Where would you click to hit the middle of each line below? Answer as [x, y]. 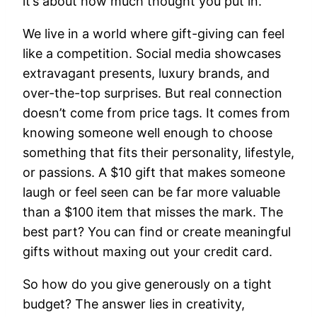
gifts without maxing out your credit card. [148, 252]
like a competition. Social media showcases [152, 54]
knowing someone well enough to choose [148, 133]
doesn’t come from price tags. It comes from [156, 113]
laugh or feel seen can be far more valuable [151, 192]
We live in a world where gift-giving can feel [154, 34]
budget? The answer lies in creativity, [134, 304]
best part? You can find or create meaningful [157, 232]
